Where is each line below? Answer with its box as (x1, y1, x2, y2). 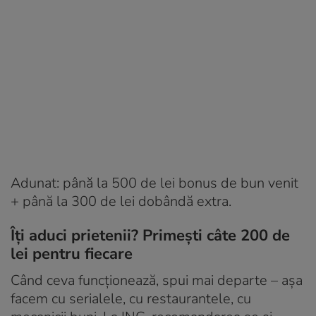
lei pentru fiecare (11, 243, 133, 265)
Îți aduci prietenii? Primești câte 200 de (11, 224, 290, 246)
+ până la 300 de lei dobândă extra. (11, 191, 231, 211)
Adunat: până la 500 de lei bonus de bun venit (11, 173, 298, 193)
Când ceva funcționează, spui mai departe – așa (11, 270, 303, 290)
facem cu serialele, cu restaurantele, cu (11, 288, 251, 308)
